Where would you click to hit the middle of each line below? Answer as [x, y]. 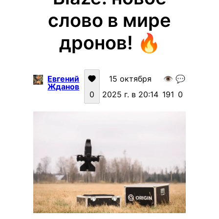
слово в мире [109, 20]
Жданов [64, 87]
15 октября [130, 79]
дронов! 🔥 [109, 43]
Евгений [64, 79]
